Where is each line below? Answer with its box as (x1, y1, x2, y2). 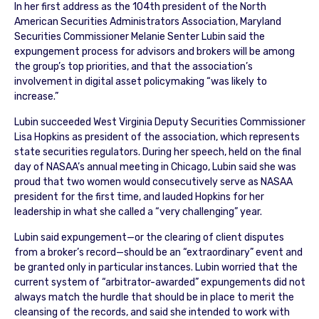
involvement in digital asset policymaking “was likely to (14, 75, 267, 88)
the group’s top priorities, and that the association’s (14, 60, 253, 73)
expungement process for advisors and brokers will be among (14, 45, 295, 58)
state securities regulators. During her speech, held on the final (14, 145, 301, 158)
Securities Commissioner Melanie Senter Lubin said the (14, 30, 265, 43)
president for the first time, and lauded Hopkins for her (14, 190, 264, 203)
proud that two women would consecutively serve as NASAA (14, 175, 293, 188)
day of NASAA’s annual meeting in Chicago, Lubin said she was (14, 160, 296, 173)
